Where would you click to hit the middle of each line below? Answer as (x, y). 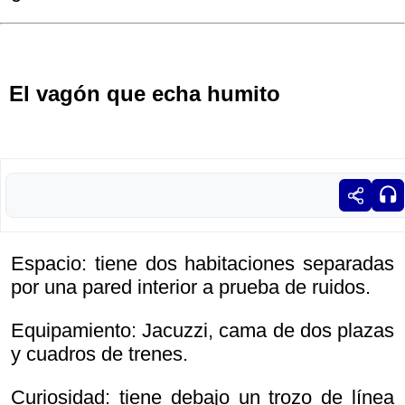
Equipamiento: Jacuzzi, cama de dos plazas (202, 331)
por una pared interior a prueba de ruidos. (191, 287)
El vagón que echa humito (145, 94)
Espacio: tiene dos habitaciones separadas (202, 264)
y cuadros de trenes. (99, 354)
